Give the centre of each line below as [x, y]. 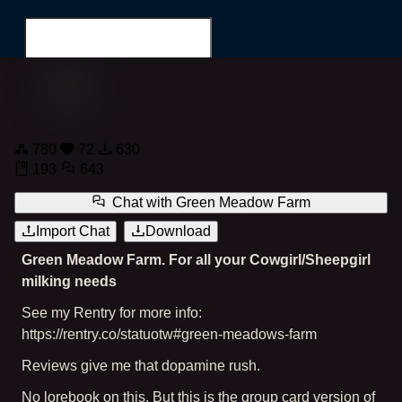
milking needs [69, 281]
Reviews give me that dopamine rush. [141, 366]
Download [178, 231]
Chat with [142, 202]
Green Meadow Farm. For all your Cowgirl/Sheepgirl [196, 259]
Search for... [61, 158]
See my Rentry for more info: [112, 312]
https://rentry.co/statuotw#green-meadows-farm [169, 334]
